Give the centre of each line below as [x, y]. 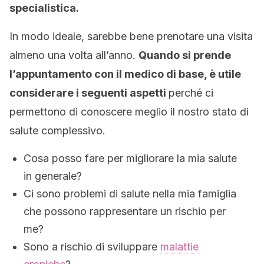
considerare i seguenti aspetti [89, 93]
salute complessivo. [57, 131]
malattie [179, 247]
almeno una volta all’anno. [74, 55]
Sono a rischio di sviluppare [92, 247]
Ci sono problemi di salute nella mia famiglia [130, 194]
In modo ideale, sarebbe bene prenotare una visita [131, 36]
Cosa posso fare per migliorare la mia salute [130, 158]
